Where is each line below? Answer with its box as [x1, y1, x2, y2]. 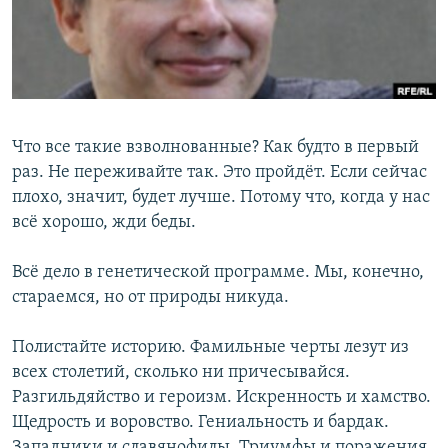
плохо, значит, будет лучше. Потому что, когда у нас [12, 188, 430, 208]
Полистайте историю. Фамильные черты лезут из [12, 338, 409, 358]
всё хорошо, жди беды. [12, 213, 196, 233]
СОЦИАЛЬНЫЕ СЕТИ [18, 100, 136, 115]
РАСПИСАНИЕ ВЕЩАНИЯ [18, 9, 203, 28]
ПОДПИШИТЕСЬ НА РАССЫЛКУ [18, 45, 256, 64]
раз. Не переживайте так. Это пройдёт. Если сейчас [12, 163, 427, 183]
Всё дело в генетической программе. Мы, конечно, [12, 263, 424, 283]
